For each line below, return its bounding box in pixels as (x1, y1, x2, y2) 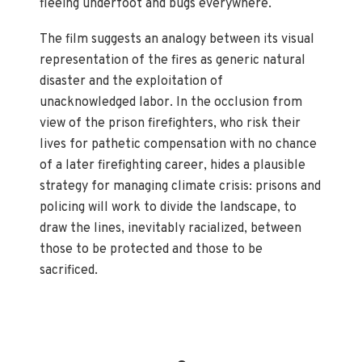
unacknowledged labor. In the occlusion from (40, 94, 303, 111)
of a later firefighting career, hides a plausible (40, 157, 306, 174)
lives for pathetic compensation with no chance (40, 136, 318, 153)
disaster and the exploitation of (40, 73, 224, 90)
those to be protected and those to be (40, 241, 263, 258)
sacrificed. (40, 262, 99, 279)
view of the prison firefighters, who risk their (40, 115, 301, 132)
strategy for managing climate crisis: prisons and (40, 178, 322, 195)
